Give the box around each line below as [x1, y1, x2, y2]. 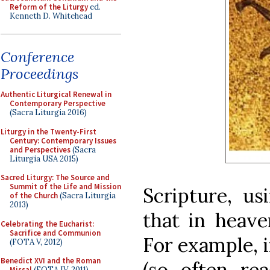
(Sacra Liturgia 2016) [10, 107, 87, 118]
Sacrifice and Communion [10, 227, 101, 238]
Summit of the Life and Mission [10, 181, 121, 192]
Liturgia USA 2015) [10, 153, 78, 164]
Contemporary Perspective [10, 98, 105, 108]
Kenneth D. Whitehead [10, 10, 92, 21]
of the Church [10, 190, 58, 201]
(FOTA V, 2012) [10, 236, 63, 247]
